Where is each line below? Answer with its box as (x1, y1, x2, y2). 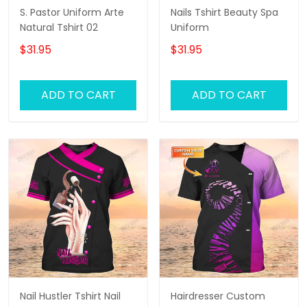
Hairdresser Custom (171, 289, 265, 304)
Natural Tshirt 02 (20, 21, 98, 35)
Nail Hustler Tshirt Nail (20, 289, 121, 304)
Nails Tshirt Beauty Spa (171, 5, 278, 20)
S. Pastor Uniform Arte (20, 5, 124, 20)
